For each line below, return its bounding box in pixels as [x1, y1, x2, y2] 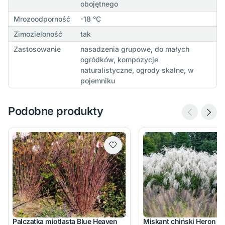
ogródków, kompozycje [80, 55, 158, 64]
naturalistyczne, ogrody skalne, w [80, 66, 194, 75]
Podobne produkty [8, 104, 103, 118]
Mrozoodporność [13, 15, 70, 24]
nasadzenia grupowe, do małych [80, 45, 189, 54]
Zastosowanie [13, 45, 61, 54]
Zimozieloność [13, 30, 62, 39]
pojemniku [80, 76, 115, 85]
